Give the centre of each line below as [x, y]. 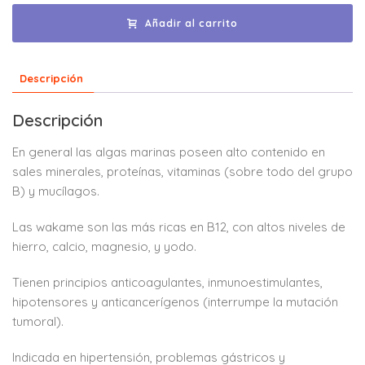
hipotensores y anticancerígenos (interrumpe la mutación [175, 302]
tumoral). [38, 322]
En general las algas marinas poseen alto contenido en [169, 152]
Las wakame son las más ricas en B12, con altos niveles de [179, 227]
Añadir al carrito [191, 23]
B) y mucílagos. [56, 191]
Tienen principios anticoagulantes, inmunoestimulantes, [167, 283]
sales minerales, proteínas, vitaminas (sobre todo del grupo [182, 172]
